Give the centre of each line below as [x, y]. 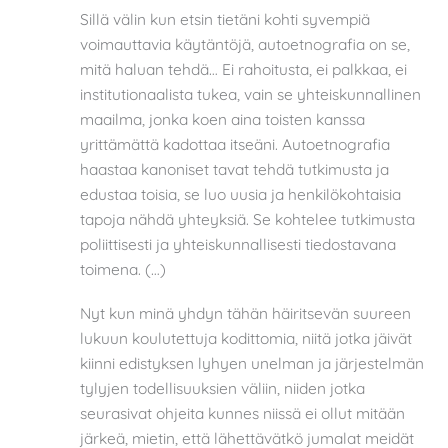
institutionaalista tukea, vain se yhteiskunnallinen [250, 94]
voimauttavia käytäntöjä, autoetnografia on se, [245, 44]
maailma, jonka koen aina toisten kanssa [222, 119]
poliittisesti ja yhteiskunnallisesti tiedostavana [238, 244]
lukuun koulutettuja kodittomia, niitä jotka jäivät [246, 337]
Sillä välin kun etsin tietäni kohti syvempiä [225, 19]
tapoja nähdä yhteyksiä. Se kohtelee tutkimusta [247, 219]
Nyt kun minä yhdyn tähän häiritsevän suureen [245, 312]
